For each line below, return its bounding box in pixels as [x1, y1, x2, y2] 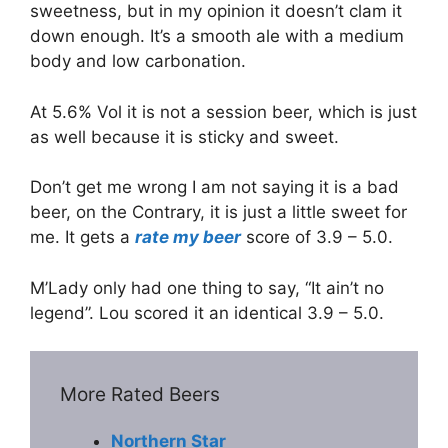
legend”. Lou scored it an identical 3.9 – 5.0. [30, 302, 384, 323]
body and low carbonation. [30, 51, 246, 72]
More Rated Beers [60, 383, 220, 407]
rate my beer [135, 227, 241, 248]
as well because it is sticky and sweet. [30, 126, 339, 147]
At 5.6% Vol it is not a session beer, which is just [30, 101, 417, 122]
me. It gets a [30, 227, 135, 248]
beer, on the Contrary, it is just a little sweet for [30, 202, 407, 223]
